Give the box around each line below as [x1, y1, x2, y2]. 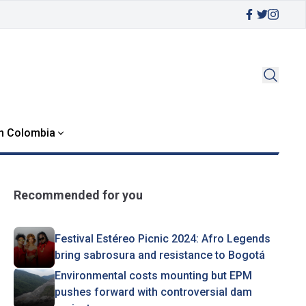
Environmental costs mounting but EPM [54, 269, 252, 282]
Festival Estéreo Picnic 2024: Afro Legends [54, 232, 270, 245]
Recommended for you [13, 188, 143, 202]
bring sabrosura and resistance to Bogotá [54, 249, 265, 262]
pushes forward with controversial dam [54, 286, 252, 298]
